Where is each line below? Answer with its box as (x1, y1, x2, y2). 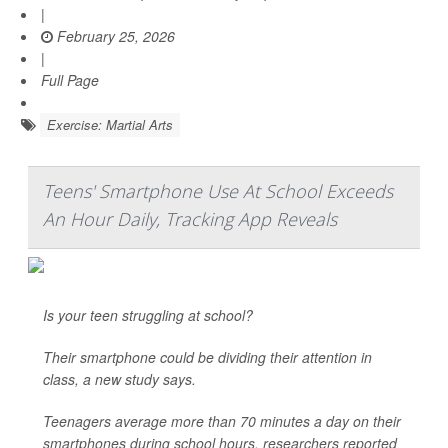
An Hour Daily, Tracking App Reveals (43, 207, 337, 231)
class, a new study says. (43, 369, 196, 389)
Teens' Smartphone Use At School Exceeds (43, 179, 393, 203)
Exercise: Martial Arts (47, 115, 173, 134)
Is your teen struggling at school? (43, 305, 253, 325)
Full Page (41, 70, 99, 90)
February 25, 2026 (53, 26, 175, 46)
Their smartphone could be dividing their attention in (43, 347, 372, 367)
